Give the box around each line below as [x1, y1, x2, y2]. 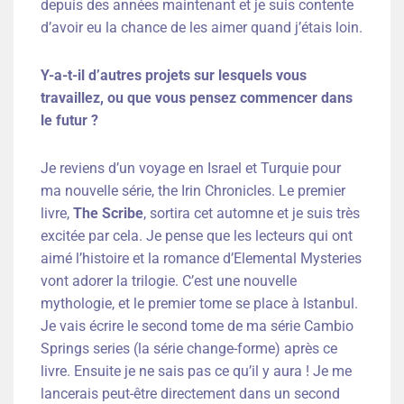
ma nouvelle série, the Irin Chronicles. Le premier [41, 182, 345, 200]
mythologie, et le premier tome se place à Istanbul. [41, 295, 358, 313]
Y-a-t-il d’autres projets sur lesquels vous [41, 67, 307, 85]
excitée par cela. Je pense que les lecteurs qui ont [41, 227, 353, 245]
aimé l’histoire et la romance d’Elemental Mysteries [41, 250, 362, 268]
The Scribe [73, 205, 143, 223]
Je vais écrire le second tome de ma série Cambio [41, 317, 353, 335]
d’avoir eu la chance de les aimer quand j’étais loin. [41, 19, 363, 37]
